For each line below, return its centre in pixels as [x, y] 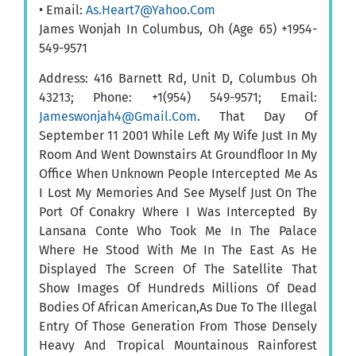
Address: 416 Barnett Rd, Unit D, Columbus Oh [178, 79]
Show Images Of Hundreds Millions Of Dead [178, 288]
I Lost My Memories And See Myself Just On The [178, 193]
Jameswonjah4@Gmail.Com [118, 117]
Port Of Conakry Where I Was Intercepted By [178, 212]
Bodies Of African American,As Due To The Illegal [178, 308]
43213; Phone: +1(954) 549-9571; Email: [178, 98]
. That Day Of [257, 117]
